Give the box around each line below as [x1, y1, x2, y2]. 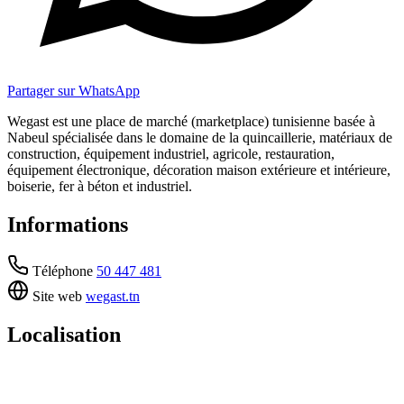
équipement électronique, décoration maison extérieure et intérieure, [7, 161, 390, 178]
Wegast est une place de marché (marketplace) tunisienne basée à [7, 113, 375, 129]
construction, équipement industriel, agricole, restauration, [7, 145, 335, 161]
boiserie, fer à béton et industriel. [7, 178, 192, 194]
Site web [29, 289, 82, 305]
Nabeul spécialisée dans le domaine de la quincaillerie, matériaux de [7, 129, 392, 145]
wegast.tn [86, 289, 140, 305]
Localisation [7, 323, 121, 347]
